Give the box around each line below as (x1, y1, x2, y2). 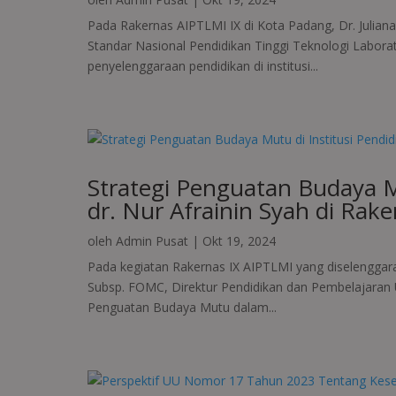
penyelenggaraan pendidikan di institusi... (87, 57, 318, 75)
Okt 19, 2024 (202, 232, 276, 250)
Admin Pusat (115, 232, 188, 250)
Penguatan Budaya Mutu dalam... (87, 299, 277, 316)
